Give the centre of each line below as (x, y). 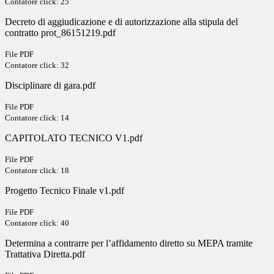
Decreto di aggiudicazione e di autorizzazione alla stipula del (121, 22)
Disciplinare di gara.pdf (50, 86)
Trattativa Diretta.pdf (45, 254)
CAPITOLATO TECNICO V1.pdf (74, 138)
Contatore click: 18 (37, 171)
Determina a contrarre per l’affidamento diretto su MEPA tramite (129, 243)
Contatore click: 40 (37, 223)
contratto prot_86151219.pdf (60, 33)
